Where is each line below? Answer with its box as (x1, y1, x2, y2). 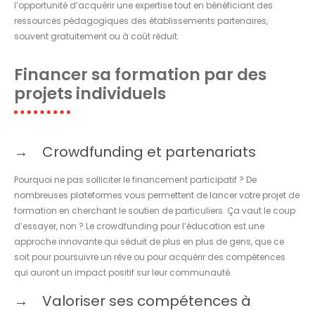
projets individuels (14, 82, 166, 105)
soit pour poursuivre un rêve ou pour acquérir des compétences (14, 250, 285, 263)
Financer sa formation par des (14, 63, 266, 86)
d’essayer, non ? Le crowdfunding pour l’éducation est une (14, 219, 264, 232)
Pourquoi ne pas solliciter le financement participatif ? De (14, 173, 257, 186)
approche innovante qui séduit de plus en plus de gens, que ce (14, 235, 284, 247)
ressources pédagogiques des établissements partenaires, (14, 14, 268, 27)
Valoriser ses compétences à (42, 290, 251, 311)
